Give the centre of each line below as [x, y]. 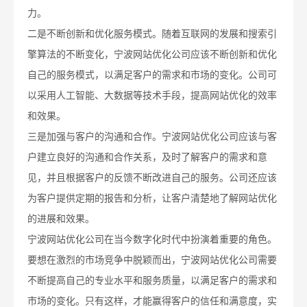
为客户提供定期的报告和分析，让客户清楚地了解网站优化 [152, 199]
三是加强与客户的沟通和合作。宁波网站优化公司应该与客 [152, 137]
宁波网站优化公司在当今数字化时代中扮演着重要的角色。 [152, 240]
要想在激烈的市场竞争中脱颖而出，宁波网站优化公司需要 [152, 260]
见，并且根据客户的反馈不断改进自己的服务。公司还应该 [152, 178]
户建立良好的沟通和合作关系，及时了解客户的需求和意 [147, 158]
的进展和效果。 [61, 219]
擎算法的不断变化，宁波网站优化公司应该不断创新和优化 [152, 55]
